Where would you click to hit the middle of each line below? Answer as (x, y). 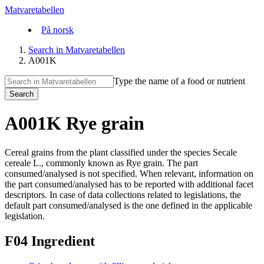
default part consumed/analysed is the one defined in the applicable (128, 205)
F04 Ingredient (50, 241)
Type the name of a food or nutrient (179, 81)
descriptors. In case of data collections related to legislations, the (123, 194)
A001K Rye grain (75, 123)
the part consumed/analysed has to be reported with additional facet (129, 184)
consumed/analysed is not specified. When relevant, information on (129, 173)
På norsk (57, 30)
